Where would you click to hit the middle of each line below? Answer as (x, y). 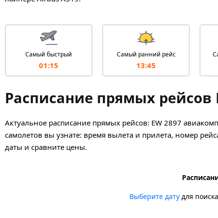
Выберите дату (154, 196)
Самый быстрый (49, 54)
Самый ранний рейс (146, 54)
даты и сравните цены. (46, 147)
